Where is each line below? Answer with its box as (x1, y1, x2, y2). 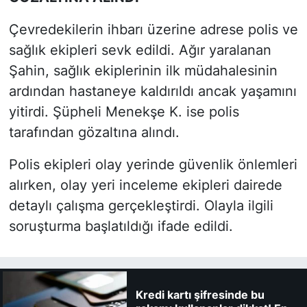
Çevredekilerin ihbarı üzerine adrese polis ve (8, 21, 298, 38)
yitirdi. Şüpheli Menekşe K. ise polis (8, 103, 239, 120)
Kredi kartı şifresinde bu (135, 287, 265, 302)
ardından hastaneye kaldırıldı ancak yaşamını (8, 82, 297, 99)
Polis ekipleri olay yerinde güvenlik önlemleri (8, 156, 297, 173)
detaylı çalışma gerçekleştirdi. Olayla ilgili (8, 197, 273, 214)
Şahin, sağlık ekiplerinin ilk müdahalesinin (8, 62, 278, 79)
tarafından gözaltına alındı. (8, 123, 180, 140)
